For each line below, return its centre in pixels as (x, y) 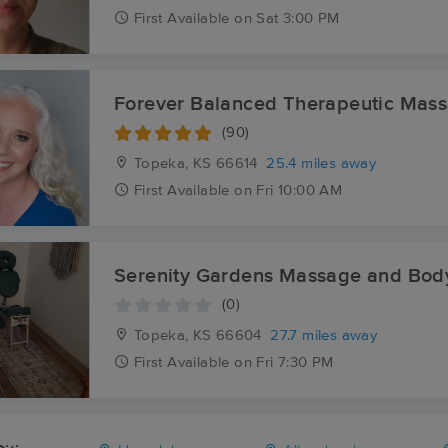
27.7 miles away (324, 335)
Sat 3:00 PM (298, 18)
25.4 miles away (321, 163)
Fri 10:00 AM (299, 190)
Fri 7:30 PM (295, 362)
